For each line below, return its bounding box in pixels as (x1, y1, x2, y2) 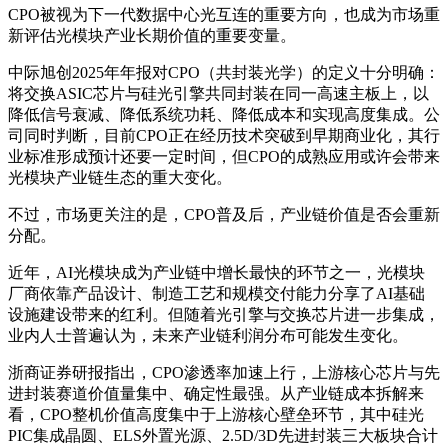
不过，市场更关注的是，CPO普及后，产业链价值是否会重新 (8, 205, 440, 223)
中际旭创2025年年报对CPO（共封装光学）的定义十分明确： (8, 63, 440, 81)
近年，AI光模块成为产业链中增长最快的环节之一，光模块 (8, 263, 425, 281)
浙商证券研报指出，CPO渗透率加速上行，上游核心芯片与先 (8, 363, 440, 381)
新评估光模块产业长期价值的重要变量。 (8, 26, 296, 44)
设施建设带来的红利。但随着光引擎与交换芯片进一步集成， (8, 305, 440, 323)
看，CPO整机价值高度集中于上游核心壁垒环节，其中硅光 (8, 405, 424, 423)
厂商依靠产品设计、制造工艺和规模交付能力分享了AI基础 (8, 284, 425, 302)
